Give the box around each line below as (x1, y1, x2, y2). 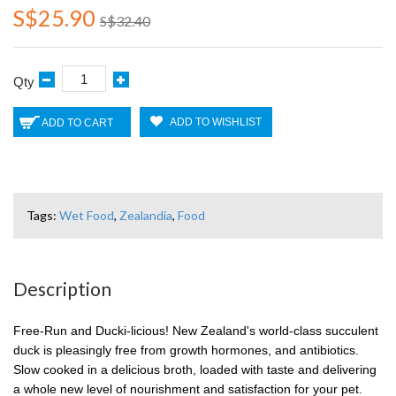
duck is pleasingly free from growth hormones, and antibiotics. (13, 343, 359, 357)
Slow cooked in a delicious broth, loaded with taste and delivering (13, 362, 377, 377)
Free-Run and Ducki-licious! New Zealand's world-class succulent (13, 324, 378, 338)
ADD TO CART (42, 117, 113, 129)
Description (13, 278, 111, 300)
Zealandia (119, 208, 172, 223)
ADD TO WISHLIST (170, 116, 262, 128)
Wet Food (59, 208, 114, 223)
